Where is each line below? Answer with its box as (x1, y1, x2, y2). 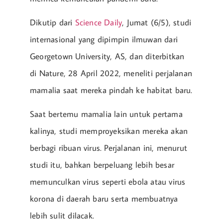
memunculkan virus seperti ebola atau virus (30, 176, 186, 188)
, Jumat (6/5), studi (122, 17, 192, 28)
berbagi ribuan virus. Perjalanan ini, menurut (30, 142, 187, 154)
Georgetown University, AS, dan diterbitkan (30, 51, 185, 62)
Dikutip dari (30, 17, 75, 28)
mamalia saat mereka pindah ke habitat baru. (30, 85, 193, 96)
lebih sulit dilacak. (30, 210, 94, 222)
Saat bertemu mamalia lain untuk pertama (30, 109, 183, 120)
